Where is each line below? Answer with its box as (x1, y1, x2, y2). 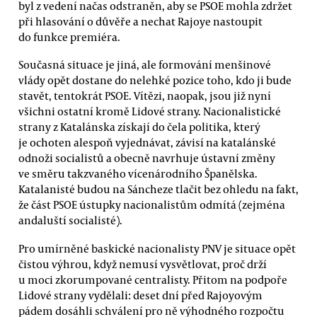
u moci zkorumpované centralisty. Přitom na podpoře (18, 272, 287, 287)
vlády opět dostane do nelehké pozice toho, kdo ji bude (18, 73, 292, 88)
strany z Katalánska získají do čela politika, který (18, 120, 260, 134)
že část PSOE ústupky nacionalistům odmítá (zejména (18, 197, 285, 212)
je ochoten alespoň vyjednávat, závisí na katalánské (18, 135, 276, 150)
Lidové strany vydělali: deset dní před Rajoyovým (18, 287, 263, 302)
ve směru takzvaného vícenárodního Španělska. (18, 166, 258, 181)
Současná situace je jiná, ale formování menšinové (18, 57, 271, 72)
